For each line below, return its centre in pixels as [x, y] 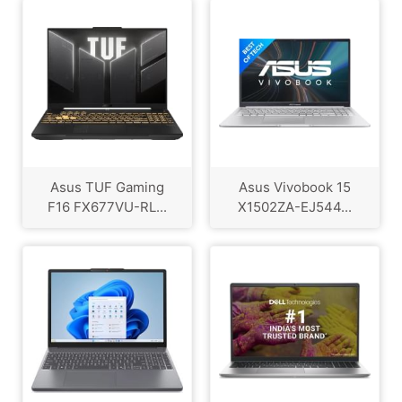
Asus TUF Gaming [107, 187]
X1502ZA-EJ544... [295, 206]
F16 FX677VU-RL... [107, 206]
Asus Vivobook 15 [295, 187]
